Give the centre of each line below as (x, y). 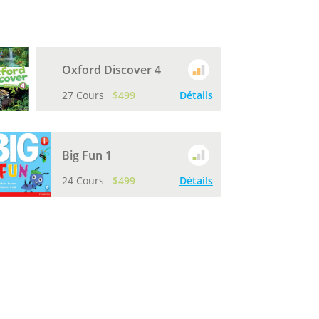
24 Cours (84, 181)
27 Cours (84, 95)
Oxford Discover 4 (111, 69)
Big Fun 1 (87, 155)
